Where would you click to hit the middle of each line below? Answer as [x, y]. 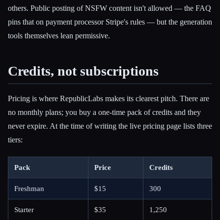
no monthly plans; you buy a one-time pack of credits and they [104, 112]
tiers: [15, 139]
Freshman [29, 188]
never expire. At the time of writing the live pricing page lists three [110, 126]
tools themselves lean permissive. [59, 36]
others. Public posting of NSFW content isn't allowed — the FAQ [110, 8]
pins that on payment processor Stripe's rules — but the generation [110, 22]
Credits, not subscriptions [83, 71]
